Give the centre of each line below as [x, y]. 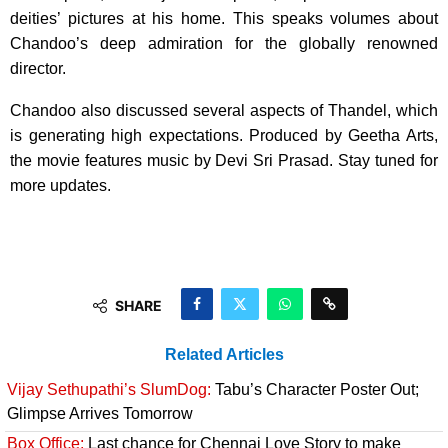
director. [38, 68]
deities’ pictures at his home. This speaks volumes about [224, 18]
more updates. [60, 185]
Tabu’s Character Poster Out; [315, 389]
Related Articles [224, 354]
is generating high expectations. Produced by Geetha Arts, [224, 135]
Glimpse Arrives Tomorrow [100, 413]
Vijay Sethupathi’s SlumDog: [109, 389]
